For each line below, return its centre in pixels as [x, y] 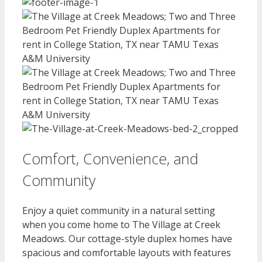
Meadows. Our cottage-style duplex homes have [127, 238]
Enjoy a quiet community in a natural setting [119, 210]
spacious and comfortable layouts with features [127, 252]
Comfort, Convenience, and [110, 159]
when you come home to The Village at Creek [121, 224]
